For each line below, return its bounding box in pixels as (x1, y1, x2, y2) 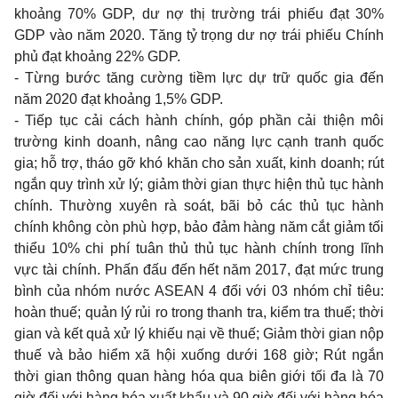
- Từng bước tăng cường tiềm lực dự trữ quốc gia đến (14, 70, 384, 85)
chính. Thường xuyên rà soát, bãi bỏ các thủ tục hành (14, 198, 384, 213)
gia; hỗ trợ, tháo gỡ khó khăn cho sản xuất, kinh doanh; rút (14, 155, 384, 171)
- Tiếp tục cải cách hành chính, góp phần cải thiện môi (14, 113, 384, 128)
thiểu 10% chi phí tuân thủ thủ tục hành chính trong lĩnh (14, 241, 384, 256)
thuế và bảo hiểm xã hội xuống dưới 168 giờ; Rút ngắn (14, 347, 384, 362)
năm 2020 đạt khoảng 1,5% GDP (14, 92, 219, 107)
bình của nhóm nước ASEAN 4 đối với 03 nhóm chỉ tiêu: (14, 283, 384, 298)
